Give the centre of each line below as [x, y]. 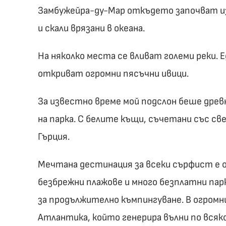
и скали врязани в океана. [92, 28]
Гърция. [54, 136]
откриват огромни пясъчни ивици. [114, 73]
